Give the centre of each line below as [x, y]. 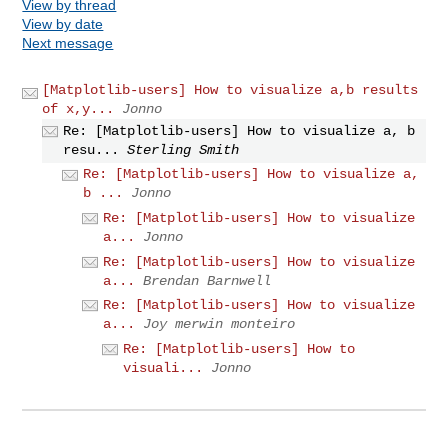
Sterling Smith [183, 149]
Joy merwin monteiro [219, 324]
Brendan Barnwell [207, 280]
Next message [68, 42]
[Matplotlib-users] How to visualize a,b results [230, 89]
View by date [63, 23]
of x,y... [78, 108]
